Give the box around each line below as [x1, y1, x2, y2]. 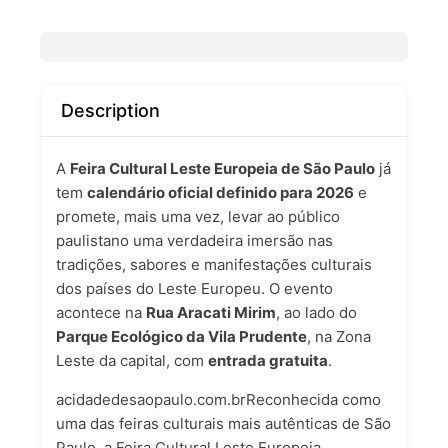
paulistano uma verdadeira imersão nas [56, 231, 333, 250]
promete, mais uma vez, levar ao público [56, 207, 340, 226]
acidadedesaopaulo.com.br [56, 390, 246, 409]
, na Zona [307, 327, 371, 346]
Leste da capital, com [56, 351, 208, 370]
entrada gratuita [208, 351, 328, 370]
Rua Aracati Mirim [146, 303, 276, 322]
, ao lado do [276, 303, 357, 322]
